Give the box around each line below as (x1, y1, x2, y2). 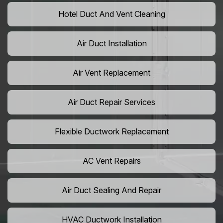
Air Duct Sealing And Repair (62, 185, 161, 196)
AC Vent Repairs (82, 156, 141, 166)
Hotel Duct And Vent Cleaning (58, 9, 165, 19)
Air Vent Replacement (73, 68, 150, 78)
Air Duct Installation (76, 38, 147, 49)
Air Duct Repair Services (68, 97, 155, 108)
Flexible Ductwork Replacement (54, 126, 169, 137)
